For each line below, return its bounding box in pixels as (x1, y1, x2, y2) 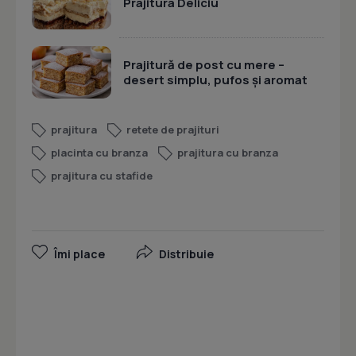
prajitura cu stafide (51, 168, 153, 184)
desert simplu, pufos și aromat (123, 71, 308, 88)
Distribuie (159, 246, 214, 262)
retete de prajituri (126, 122, 219, 137)
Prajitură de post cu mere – (123, 56, 284, 73)
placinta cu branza (51, 145, 148, 161)
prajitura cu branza (177, 145, 278, 161)
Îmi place (54, 246, 105, 262)
